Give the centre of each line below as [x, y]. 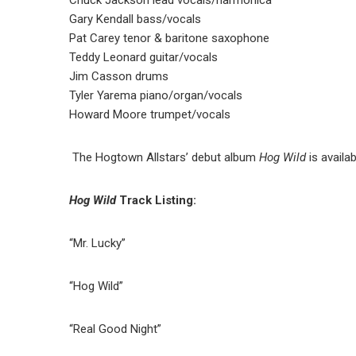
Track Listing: [159, 200]
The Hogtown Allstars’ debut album [164, 157]
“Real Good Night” [115, 329]
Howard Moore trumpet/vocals [150, 114]
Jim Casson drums [119, 76]
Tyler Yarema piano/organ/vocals [156, 95]
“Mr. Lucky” [97, 243]
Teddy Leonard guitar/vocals [143, 57]
